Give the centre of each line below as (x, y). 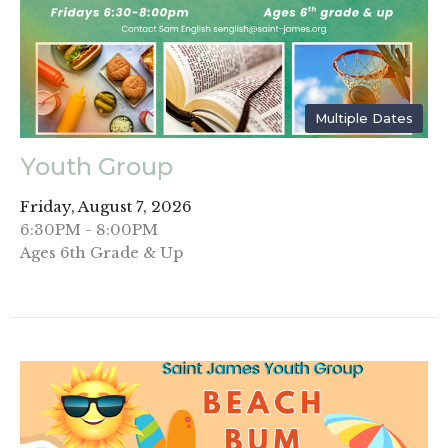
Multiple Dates (364, 118)
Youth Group (96, 167)
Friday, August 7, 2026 (106, 207)
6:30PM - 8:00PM (89, 230)
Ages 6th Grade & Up (101, 253)
